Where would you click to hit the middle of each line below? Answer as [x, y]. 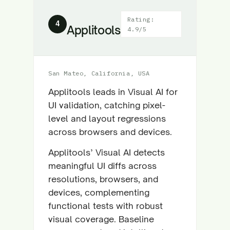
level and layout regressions [107, 118]
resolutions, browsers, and [103, 179]
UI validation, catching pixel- [107, 105]
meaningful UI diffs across [102, 166]
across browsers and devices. [110, 132]
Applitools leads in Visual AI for [113, 92]
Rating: [141, 19]
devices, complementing [99, 192]
